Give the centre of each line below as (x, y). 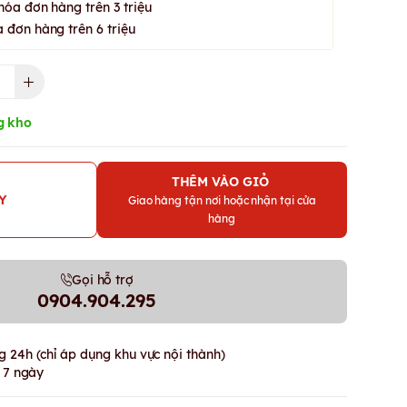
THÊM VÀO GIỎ (222, 182)
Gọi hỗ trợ (103, 280)
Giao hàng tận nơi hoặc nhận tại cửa (222, 200)
